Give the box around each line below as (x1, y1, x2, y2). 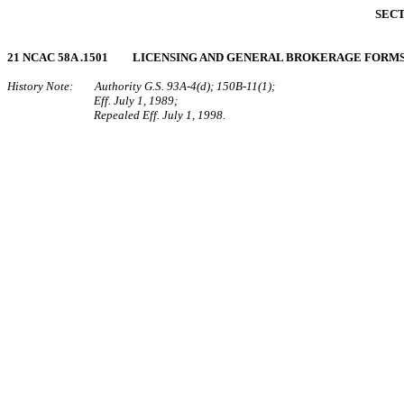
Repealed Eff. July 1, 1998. (94, 108, 225, 122)
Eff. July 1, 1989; (94, 94, 178, 107)
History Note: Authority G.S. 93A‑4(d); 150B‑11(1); (7, 79, 275, 93)
